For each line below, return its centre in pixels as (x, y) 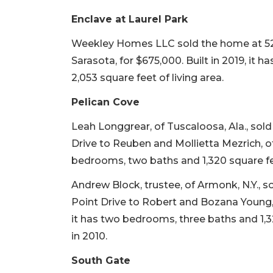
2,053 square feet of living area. (147, 77)
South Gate (101, 260)
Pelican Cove (105, 102)
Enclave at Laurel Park (129, 19)
